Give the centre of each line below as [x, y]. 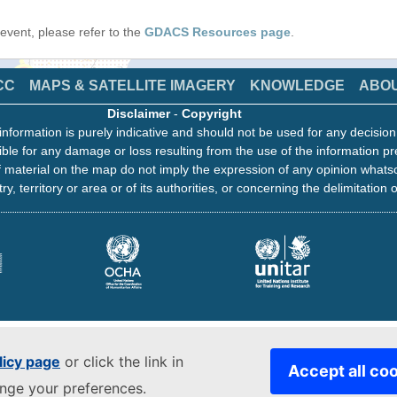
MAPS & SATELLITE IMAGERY [132, 86]
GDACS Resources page [218, 32]
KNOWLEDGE [297, 86]
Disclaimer [139, 113]
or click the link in [122, 362]
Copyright [212, 113]
